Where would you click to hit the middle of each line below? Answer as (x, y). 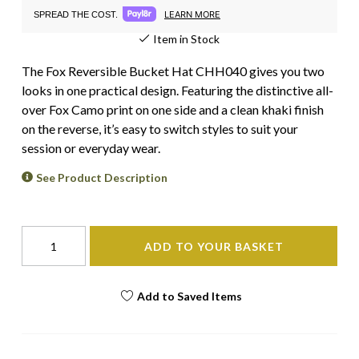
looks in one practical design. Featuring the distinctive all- (177, 90)
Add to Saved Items (189, 296)
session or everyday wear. (91, 148)
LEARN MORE (192, 14)
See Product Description (102, 177)
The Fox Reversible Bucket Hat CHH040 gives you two (173, 71)
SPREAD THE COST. (76, 14)
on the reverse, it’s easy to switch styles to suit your (160, 129)
